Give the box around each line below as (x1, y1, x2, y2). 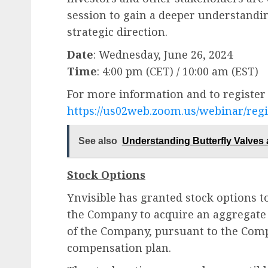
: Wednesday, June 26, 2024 (93, 47, 233, 62)
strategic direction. (67, 24, 167, 39)
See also (78, 136, 117, 147)
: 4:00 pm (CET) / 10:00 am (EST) (97, 63, 258, 78)
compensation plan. (67, 240, 171, 255)
